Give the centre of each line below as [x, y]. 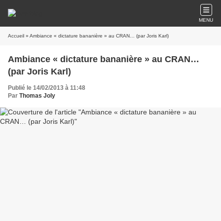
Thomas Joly [37, 96]
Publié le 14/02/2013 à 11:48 [47, 88]
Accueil [16, 36]
